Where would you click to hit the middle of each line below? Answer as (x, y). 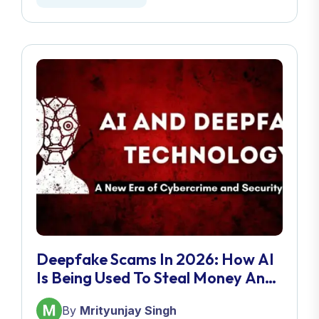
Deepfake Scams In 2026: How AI (155, 260)
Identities (70, 297)
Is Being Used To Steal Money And (155, 278)
